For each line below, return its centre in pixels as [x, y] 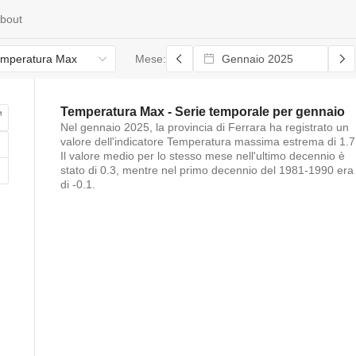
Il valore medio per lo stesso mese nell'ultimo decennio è [203, 156]
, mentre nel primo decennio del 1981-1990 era [235, 170]
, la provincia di [189, 127]
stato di [80, 170]
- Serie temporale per [230, 112]
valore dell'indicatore [114, 141]
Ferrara [247, 127]
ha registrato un [308, 127]
